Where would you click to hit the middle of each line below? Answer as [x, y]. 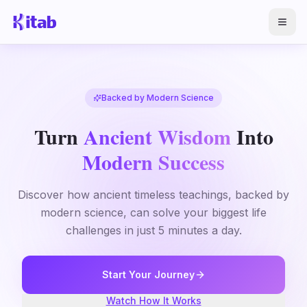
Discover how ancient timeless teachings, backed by [153, 195]
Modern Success [153, 162]
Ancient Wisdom [157, 136]
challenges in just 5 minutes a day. [153, 230]
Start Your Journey [148, 274]
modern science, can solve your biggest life [153, 212]
